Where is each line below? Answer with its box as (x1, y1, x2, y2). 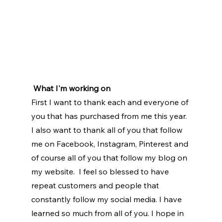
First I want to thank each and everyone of (31, 97, 190, 108)
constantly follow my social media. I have (31, 194, 184, 205)
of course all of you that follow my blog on (31, 153, 189, 163)
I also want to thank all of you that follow (31, 125, 184, 135)
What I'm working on (33, 83, 111, 94)
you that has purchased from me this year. (31, 111, 189, 121)
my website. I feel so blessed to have (31, 166, 171, 177)
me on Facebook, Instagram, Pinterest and (31, 139, 190, 149)
